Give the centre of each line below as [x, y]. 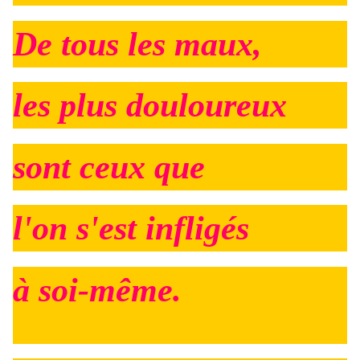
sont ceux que [109, 167]
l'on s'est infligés [131, 229]
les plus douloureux [150, 106]
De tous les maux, [137, 44]
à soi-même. [97, 290]
